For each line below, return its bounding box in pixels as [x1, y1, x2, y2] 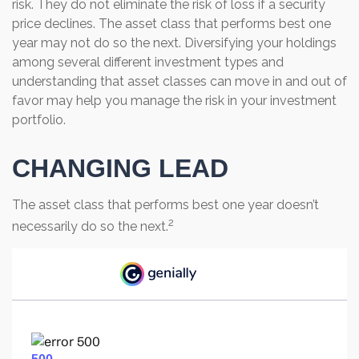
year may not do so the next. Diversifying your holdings [12, 34, 337, 50]
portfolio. [12, 111, 66, 127]
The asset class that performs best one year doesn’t [12, 196, 319, 212]
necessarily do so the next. [12, 219, 168, 235]
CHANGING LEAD [12, 153, 228, 183]
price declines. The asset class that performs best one [12, 15, 331, 31]
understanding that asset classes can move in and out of [12, 73, 347, 89]
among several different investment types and [12, 54, 284, 70]
